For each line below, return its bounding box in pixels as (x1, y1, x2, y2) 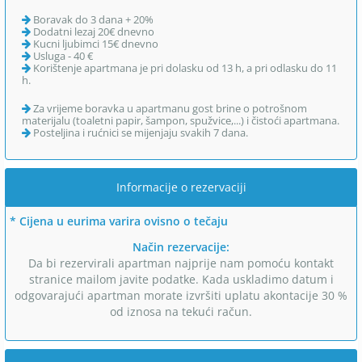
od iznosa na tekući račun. (110, 303, 252, 319)
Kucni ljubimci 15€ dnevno (31, 36, 158, 51)
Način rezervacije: (133, 238, 229, 255)
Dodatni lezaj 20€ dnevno (31, 23, 154, 39)
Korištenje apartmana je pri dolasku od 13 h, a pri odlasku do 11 (31, 60, 337, 75)
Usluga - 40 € (31, 48, 93, 63)
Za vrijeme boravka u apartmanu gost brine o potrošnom (31, 100, 307, 116)
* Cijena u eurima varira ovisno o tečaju (10, 213, 228, 229)
